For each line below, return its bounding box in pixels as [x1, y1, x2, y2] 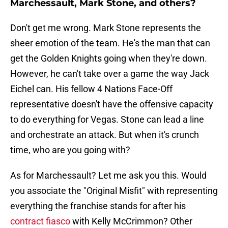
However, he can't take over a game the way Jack [10, 68, 209, 79]
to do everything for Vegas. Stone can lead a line [10, 114, 204, 125]
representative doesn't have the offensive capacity [10, 99, 213, 110]
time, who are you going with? [10, 145, 130, 156]
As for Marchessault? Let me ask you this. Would [10, 170, 207, 181]
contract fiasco [10, 216, 70, 227]
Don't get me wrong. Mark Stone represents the [10, 22, 201, 34]
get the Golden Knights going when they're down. [10, 53, 207, 64]
